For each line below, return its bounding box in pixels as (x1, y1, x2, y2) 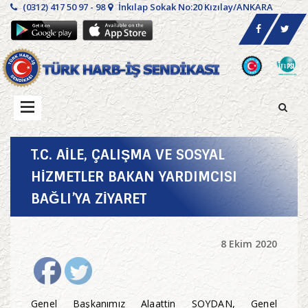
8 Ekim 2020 (221, 237, 277, 251)
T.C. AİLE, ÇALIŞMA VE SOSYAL (31, 146, 225, 164)
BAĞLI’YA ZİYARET (31, 190, 146, 208)
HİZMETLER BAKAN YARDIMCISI (31, 168, 237, 186)
